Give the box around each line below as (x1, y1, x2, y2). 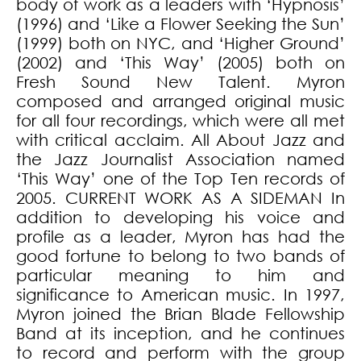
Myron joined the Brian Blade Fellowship (16, 305, 345, 324)
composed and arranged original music (16, 92, 345, 111)
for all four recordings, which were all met (16, 111, 345, 131)
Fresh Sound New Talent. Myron (16, 73, 345, 92)
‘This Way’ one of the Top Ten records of (16, 169, 345, 189)
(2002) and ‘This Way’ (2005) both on (16, 53, 345, 73)
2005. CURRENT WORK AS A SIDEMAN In (16, 189, 345, 208)
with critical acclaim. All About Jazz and (16, 131, 345, 150)
